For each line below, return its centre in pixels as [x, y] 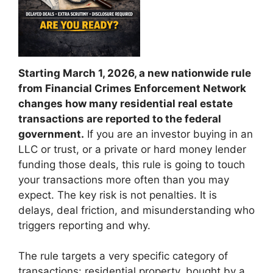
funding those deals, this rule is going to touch [132, 164]
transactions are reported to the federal [120, 119]
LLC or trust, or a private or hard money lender [132, 149]
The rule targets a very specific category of [123, 256]
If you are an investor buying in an [168, 134]
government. [51, 134]
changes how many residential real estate [126, 103]
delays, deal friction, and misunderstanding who [136, 210]
